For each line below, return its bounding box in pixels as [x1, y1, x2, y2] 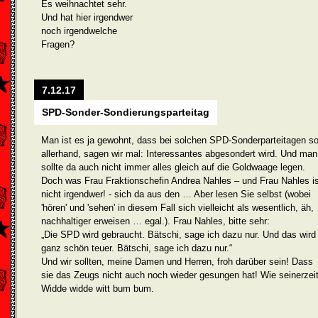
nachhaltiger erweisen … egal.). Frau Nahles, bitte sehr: [41, 216, 270, 226]
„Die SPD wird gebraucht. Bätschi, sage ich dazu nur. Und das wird [41, 229, 316, 240]
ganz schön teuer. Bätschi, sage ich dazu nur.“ [41, 243, 232, 253]
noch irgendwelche [41, 26, 117, 36]
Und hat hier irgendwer [41, 12, 133, 23]
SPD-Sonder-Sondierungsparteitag [42, 106, 209, 118]
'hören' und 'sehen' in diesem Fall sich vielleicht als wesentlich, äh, [41, 202, 314, 213]
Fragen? [41, 39, 75, 50]
